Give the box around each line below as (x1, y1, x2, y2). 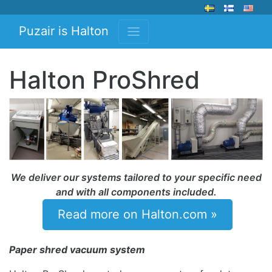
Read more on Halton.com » (58, 206, 217, 222)
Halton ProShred (9, 65, 200, 95)
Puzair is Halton (19, 24, 109, 38)
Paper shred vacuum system (9, 243, 145, 256)
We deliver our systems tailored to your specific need (10, 171, 262, 183)
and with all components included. (55, 185, 217, 198)
